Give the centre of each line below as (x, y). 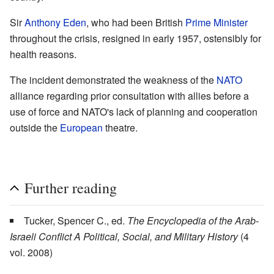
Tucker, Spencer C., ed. (76, 221)
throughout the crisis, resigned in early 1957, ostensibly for (135, 39)
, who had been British (136, 23)
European (81, 128)
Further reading (71, 188)
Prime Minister (217, 23)
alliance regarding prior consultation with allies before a (129, 96)
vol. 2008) (31, 253)
